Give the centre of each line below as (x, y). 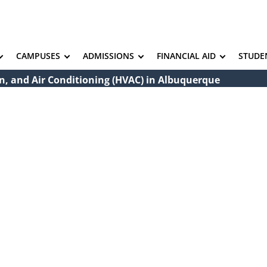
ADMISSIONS (108, 56)
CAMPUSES (38, 56)
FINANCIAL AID (186, 56)
